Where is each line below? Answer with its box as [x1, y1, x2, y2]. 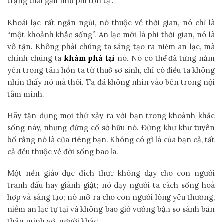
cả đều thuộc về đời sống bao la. [7, 146, 118, 156]
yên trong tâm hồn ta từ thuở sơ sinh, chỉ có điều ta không [7, 65, 215, 75]
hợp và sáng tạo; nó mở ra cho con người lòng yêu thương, [7, 192, 215, 202]
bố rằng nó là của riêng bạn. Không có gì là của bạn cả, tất [7, 134, 215, 144]
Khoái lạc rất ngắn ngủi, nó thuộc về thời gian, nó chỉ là [7, 17, 215, 27]
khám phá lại [63, 53, 115, 63]
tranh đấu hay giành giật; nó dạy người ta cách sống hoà [7, 180, 215, 190]
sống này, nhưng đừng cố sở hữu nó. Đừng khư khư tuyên [7, 122, 215, 132]
